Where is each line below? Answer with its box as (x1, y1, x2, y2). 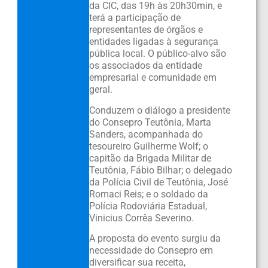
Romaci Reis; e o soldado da (89, 188, 208, 200)
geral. (89, 84, 112, 96)
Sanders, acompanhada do (89, 128, 203, 140)
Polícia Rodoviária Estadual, (89, 200, 207, 212)
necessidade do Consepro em (89, 245, 213, 257)
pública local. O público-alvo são (89, 48, 226, 60)
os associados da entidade (89, 60, 202, 72)
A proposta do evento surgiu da (89, 233, 221, 245)
